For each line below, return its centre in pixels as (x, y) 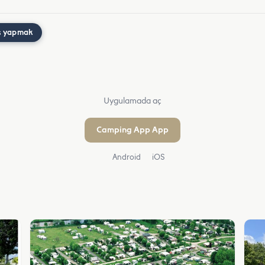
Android (125, 157)
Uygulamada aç (132, 101)
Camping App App (132, 130)
